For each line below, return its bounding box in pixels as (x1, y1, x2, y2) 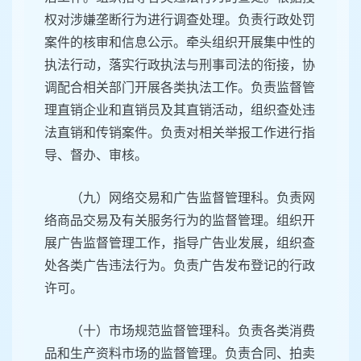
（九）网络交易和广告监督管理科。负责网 (70, 191, 315, 205)
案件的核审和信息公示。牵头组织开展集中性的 (44, 35, 315, 50)
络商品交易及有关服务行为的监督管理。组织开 (44, 214, 315, 228)
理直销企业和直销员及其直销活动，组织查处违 (44, 103, 315, 118)
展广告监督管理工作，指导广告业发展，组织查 (44, 236, 315, 251)
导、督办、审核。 (44, 148, 147, 163)
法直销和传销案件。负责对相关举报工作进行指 (44, 126, 315, 140)
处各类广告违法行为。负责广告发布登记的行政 (44, 259, 315, 273)
